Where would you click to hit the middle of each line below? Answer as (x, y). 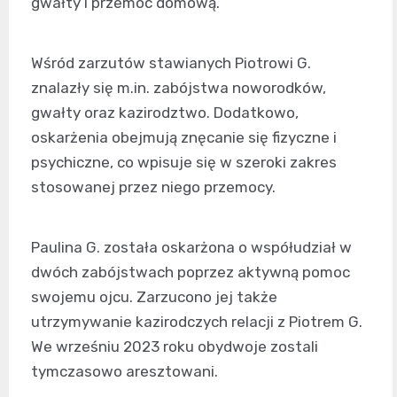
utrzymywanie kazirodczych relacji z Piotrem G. (197, 321)
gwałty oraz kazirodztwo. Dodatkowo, (165, 112)
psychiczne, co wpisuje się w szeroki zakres (184, 162)
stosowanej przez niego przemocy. (153, 187)
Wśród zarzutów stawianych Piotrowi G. (171, 62)
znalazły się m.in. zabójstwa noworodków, (179, 87)
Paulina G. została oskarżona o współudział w (191, 247)
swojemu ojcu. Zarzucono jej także (154, 296)
